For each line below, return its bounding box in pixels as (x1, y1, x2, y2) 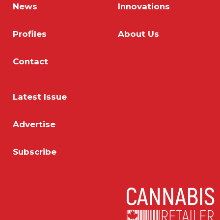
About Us (118, 29, 159, 39)
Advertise (13, 120, 55, 130)
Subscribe (13, 147, 56, 157)
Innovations (118, 2, 170, 12)
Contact (13, 57, 48, 67)
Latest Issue (13, 92, 67, 102)
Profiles (13, 29, 47, 39)
